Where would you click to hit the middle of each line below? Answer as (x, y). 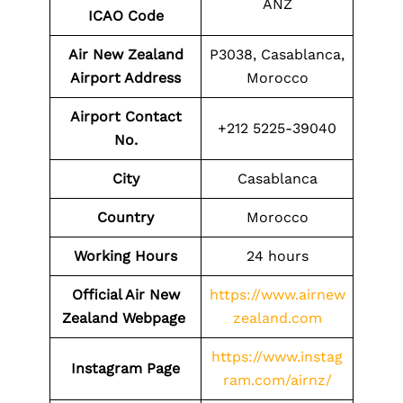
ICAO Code (125, 16)
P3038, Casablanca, (277, 54)
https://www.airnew (277, 295)
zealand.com (277, 318)
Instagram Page (125, 368)
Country (125, 217)
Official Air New (125, 295)
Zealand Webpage (125, 318)
